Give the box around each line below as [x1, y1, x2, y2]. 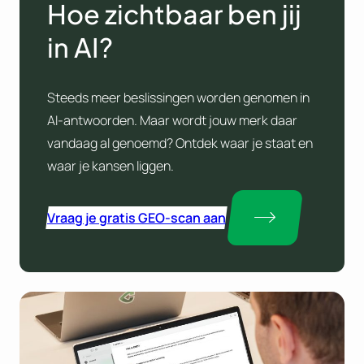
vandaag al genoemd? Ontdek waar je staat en [46, 133, 313, 152]
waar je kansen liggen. [46, 156, 174, 175]
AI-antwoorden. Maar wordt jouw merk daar [46, 110, 297, 129]
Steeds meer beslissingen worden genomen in [46, 88, 310, 106]
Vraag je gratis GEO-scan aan [46, 208, 226, 227]
